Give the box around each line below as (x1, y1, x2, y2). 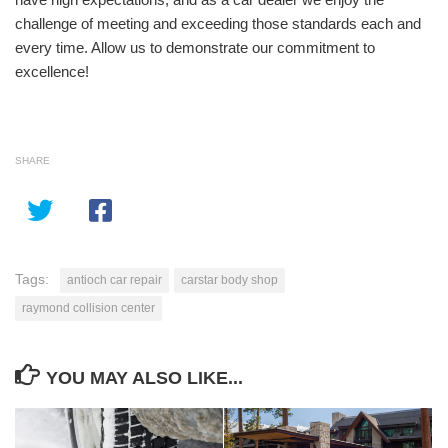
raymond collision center (22, 301, 155, 316)
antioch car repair (67, 273, 162, 288)
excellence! (15, 63, 89, 81)
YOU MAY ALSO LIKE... (45, 368, 243, 389)
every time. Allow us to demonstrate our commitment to (15, 39, 375, 57)
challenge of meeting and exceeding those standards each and (15, 15, 421, 33)
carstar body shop (181, 273, 278, 288)
